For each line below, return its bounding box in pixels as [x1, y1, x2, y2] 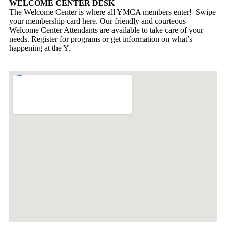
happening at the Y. [9, 43, 70, 52]
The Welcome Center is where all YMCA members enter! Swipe [9, 7, 216, 16]
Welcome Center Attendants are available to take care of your [9, 25, 203, 34]
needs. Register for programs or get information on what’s [9, 34, 192, 43]
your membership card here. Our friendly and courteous [9, 16, 186, 25]
